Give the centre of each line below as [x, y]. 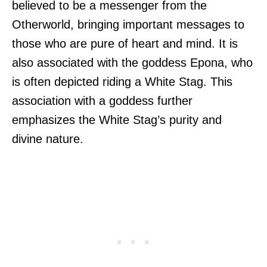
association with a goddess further [102, 101]
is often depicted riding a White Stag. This [122, 82]
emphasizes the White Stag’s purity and [117, 120]
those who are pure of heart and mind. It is [125, 44]
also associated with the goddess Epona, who [132, 63]
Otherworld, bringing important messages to [128, 25]
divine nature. [48, 139]
